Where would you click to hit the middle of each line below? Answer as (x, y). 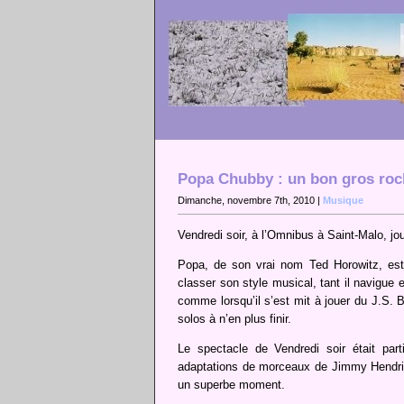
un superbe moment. (231, 385)
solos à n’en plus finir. (234, 319)
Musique (343, 201)
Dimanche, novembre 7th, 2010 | (250, 201)
